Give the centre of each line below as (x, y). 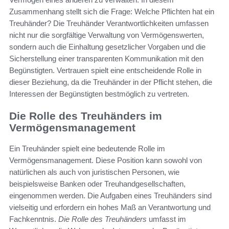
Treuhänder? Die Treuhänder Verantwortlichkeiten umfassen (109, 24)
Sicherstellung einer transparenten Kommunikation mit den (106, 59)
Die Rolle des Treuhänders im (86, 116)
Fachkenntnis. (34, 219)
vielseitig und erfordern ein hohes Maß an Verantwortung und (110, 207)
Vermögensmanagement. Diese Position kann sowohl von (106, 160)
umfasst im (166, 219)
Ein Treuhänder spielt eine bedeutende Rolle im (87, 148)
